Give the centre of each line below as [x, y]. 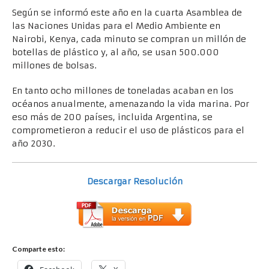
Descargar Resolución [134, 181]
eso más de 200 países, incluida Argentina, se [112, 117]
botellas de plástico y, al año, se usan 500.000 [116, 53]
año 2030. [34, 144]
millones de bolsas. [54, 66]
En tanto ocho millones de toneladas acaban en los [123, 91]
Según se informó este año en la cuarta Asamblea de [127, 13]
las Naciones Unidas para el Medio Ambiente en [116, 26]
